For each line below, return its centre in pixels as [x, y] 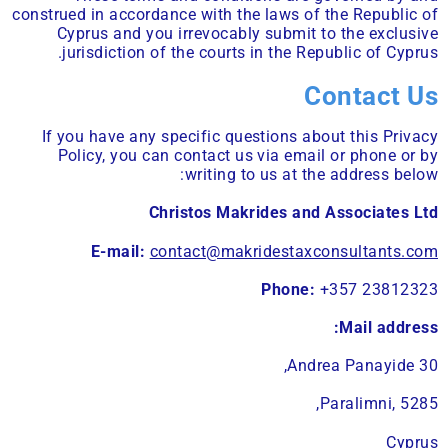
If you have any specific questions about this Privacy [239, 137]
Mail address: [388, 328]
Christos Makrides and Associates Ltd [293, 213]
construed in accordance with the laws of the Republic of [225, 15]
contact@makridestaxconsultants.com [293, 251]
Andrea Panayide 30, [362, 366]
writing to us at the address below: [311, 175]
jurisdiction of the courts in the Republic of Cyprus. [250, 53]
